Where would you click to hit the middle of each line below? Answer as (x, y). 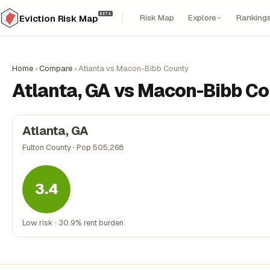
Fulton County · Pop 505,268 (73, 147)
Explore (202, 17)
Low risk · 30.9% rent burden (73, 223)
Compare (56, 68)
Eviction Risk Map (59, 18)
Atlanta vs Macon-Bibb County (133, 68)
